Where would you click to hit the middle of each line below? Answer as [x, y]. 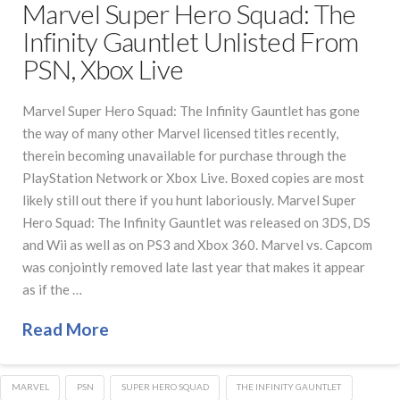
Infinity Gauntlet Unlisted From [191, 42]
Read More [66, 329]
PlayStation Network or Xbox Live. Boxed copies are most [193, 177]
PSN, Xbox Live [103, 69]
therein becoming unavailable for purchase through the [184, 155]
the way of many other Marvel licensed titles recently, [180, 133]
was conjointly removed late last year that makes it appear [194, 267]
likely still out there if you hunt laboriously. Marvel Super [189, 200]
